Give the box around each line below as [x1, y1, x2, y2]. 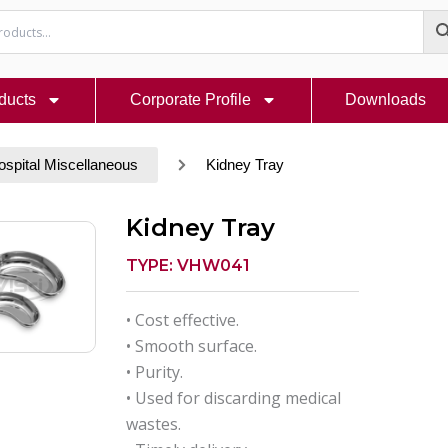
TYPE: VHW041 [126, 256, 251, 276]
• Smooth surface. [126, 335, 258, 358]
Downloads [345, 91, 427, 109]
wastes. [126, 413, 182, 436]
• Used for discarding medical [126, 387, 342, 410]
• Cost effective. [126, 309, 240, 332]
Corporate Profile [129, 91, 251, 109]
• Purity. [126, 361, 184, 384]
